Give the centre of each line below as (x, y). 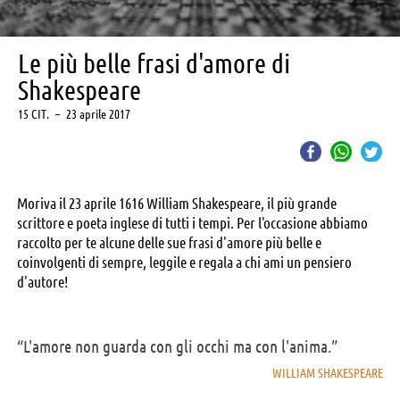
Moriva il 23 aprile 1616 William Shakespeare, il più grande (177, 204)
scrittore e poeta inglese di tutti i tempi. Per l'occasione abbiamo (192, 223)
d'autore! (42, 282)
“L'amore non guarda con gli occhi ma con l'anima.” (177, 347)
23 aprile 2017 (97, 115)
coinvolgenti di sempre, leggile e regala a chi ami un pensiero (184, 262)
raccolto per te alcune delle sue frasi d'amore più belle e (169, 243)
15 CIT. (35, 115)
